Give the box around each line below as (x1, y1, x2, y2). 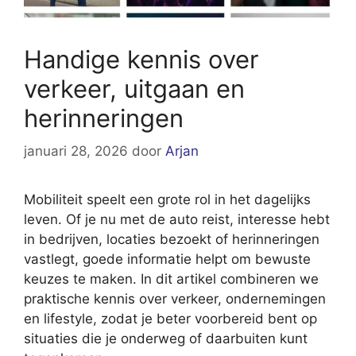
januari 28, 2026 (24, 143, 128, 160)
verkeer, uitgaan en (24, 73, 245, 103)
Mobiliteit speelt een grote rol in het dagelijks (24, 192, 311, 208)
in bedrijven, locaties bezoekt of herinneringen (24, 231, 319, 248)
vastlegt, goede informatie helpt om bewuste (24, 251, 311, 268)
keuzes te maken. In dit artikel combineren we (24, 271, 319, 288)
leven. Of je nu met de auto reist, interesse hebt (24, 211, 330, 228)
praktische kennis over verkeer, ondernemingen (24, 291, 326, 308)
